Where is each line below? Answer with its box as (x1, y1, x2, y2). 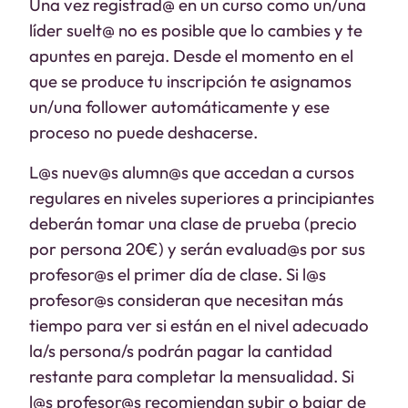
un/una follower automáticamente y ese (29, 96, 330, 117)
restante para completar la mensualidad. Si (29, 365, 354, 387)
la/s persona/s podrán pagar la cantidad (29, 340, 332, 362)
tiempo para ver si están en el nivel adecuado (29, 314, 369, 336)
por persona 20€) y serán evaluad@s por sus (29, 238, 365, 260)
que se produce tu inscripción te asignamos (29, 70, 352, 92)
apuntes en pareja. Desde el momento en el (29, 45, 353, 66)
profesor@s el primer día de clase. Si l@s (29, 263, 326, 285)
